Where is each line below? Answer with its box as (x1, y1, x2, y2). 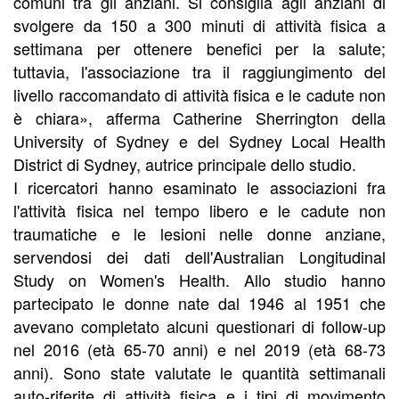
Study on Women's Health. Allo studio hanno (13, 268, 386, 292)
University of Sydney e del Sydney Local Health (13, 129, 386, 153)
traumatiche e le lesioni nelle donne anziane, (13, 222, 386, 246)
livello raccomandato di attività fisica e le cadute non (13, 83, 386, 107)
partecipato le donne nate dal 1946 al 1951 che (13, 291, 386, 315)
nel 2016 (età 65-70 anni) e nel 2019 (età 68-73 (13, 338, 386, 362)
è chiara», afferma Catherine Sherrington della (13, 106, 386, 130)
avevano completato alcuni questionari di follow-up (13, 314, 386, 338)
